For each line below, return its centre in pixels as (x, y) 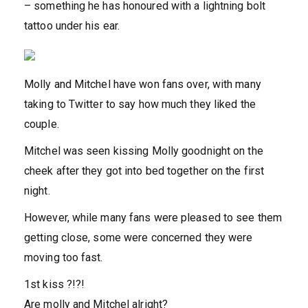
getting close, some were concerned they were (139, 238)
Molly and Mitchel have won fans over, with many (143, 85)
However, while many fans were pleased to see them (153, 218)
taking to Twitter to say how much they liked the (140, 104)
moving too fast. (64, 258)
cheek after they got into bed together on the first (144, 171)
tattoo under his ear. (72, 26)
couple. (42, 124)
